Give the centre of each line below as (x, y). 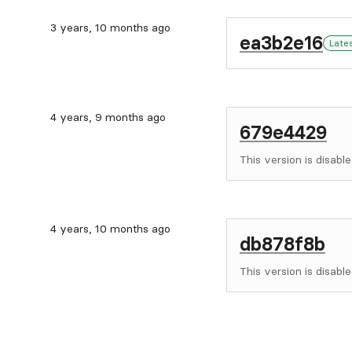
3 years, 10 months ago (110, 27)
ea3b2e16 (281, 43)
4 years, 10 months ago (110, 229)
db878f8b (282, 244)
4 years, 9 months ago (108, 117)
